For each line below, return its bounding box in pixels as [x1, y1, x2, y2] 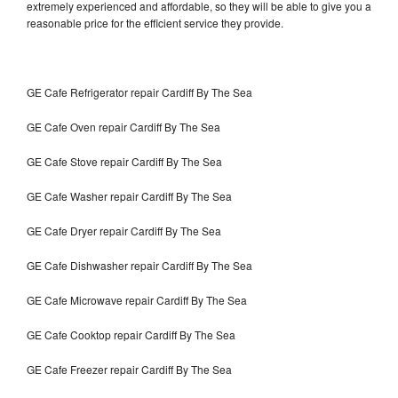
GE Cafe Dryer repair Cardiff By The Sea [27, 222, 221, 238]
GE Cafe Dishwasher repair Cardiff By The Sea [27, 257, 255, 273]
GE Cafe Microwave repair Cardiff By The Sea [27, 291, 247, 307]
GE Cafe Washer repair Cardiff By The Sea [27, 187, 232, 203]
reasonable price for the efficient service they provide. [27, 14, 286, 30]
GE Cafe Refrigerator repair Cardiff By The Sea [27, 84, 252, 99]
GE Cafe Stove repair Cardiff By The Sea [27, 153, 222, 169]
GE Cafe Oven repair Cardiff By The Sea [27, 118, 220, 134]
